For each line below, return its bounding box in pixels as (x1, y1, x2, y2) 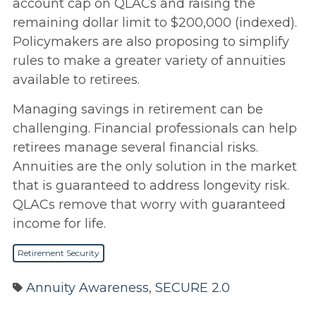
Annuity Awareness (25, 280, 149, 296)
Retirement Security (18, 248, 100, 259)
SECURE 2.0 (154, 280, 230, 296)
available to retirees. (13, 72, 140, 88)
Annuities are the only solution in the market (13, 159, 297, 175)
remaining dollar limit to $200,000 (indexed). (13, 15, 297, 31)
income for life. (13, 216, 106, 232)
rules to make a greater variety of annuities (13, 53, 286, 69)
